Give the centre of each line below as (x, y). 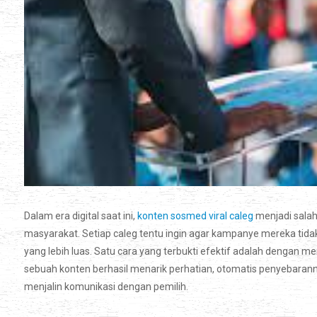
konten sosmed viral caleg (195, 216)
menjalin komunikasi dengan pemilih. (106, 287)
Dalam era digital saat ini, (81, 216)
